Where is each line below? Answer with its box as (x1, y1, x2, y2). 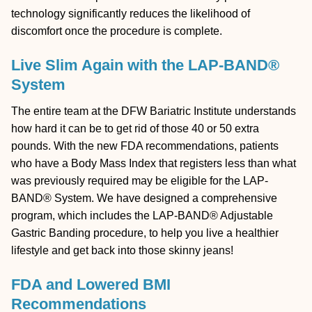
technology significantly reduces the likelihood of (11, 8, 250, 20)
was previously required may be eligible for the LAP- (11, 175, 268, 187)
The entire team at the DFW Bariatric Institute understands (11, 105, 296, 118)
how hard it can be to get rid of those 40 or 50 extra (11, 123, 259, 135)
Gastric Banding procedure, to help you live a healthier (11, 227, 279, 240)
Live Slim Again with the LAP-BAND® (11, 56, 279, 74)
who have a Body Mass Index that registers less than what (11, 157, 296, 170)
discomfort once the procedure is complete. (11, 25, 222, 38)
